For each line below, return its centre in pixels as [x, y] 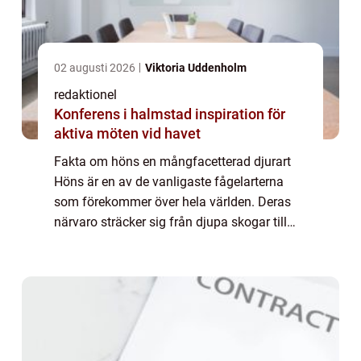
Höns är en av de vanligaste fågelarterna [169, 182]
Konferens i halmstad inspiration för [124, 114]
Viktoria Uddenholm [196, 68]
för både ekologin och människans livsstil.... [178, 263]
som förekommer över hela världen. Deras [172, 202]
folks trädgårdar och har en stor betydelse [172, 243]
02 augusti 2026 [96, 68]
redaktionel [85, 95]
